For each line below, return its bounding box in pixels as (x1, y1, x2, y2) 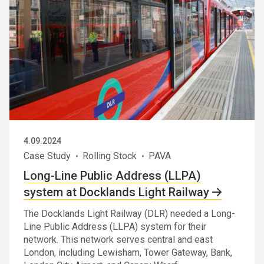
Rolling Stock (82, 150, 137, 162)
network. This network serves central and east (24, 234, 213, 246)
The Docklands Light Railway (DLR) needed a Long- (24, 208, 235, 220)
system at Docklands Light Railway (24, 185, 209, 200)
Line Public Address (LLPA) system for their (24, 221, 206, 233)
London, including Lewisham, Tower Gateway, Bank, (24, 247, 232, 259)
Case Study (24, 150, 71, 162)
